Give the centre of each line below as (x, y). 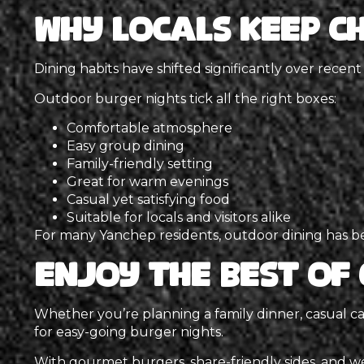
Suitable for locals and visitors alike (179, 217)
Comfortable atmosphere (149, 128)
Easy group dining (126, 145)
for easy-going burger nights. (129, 332)
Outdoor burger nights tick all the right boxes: (185, 98)
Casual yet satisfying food (148, 199)
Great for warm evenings (147, 181)
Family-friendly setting (140, 163)
